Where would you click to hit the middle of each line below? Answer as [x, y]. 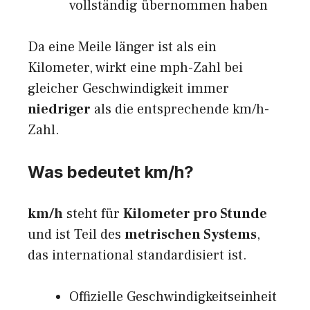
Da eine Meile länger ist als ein [122, 47]
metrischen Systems [191, 235]
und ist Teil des [76, 235]
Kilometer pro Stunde [195, 214]
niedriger [59, 110]
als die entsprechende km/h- [180, 110]
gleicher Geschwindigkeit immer [128, 89]
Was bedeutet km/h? [111, 172]
